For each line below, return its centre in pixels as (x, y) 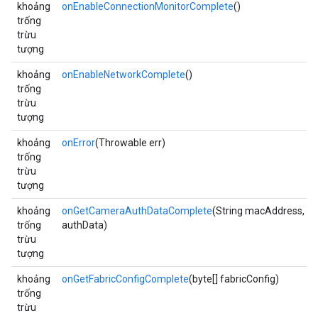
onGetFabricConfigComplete (125, 279)
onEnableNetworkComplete (124, 75)
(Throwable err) (130, 143)
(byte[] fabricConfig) (234, 279)
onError (78, 143)
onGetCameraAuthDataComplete (137, 211)
